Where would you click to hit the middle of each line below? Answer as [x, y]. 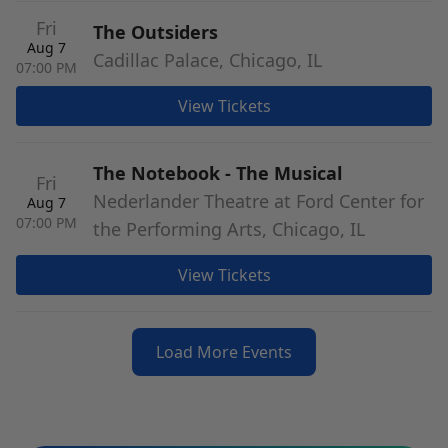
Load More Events [224, 352]
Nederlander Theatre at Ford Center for [258, 201]
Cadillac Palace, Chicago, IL [207, 60]
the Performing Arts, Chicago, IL [229, 229]
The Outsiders [155, 32]
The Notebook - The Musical [217, 173]
